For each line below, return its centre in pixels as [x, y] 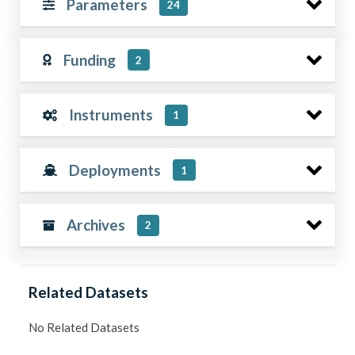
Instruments [111, 115]
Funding [89, 59]
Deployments [115, 170]
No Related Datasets [84, 327]
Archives [95, 225]
